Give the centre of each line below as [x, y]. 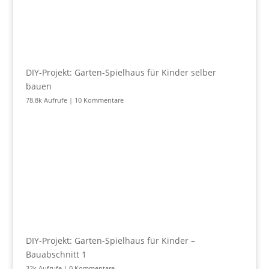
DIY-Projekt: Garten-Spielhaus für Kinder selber [121, 72]
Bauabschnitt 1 [56, 254]
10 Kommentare [99, 100]
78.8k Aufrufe [46, 100]
